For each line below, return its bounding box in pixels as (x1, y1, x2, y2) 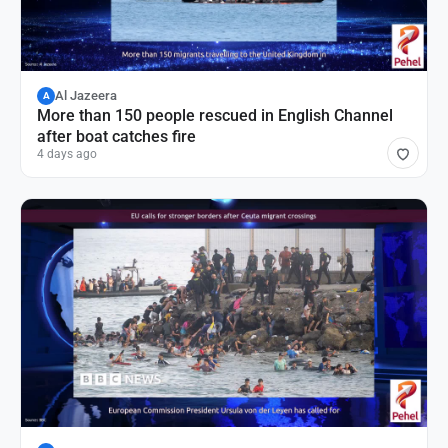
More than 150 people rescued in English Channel (37, 105, 393, 125)
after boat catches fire (37, 126, 196, 146)
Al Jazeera (55, 88, 117, 104)
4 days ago (37, 146, 97, 161)
